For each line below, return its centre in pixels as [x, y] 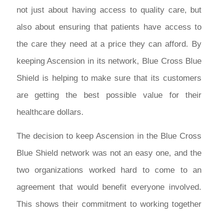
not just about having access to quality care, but [109, 10]
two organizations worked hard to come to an [109, 170]
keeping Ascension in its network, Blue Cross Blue [109, 61]
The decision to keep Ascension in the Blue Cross [109, 136]
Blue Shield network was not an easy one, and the [109, 153]
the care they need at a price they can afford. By [109, 44]
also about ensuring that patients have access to [109, 27]
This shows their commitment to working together [109, 204]
